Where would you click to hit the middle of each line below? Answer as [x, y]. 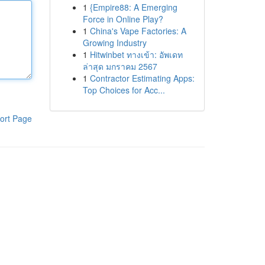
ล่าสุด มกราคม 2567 [120, 66]
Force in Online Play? [123, 19]
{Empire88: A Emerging [133, 7]
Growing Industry [114, 43]
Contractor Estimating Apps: [142, 78]
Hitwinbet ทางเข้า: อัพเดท [136, 54]
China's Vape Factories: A [138, 31]
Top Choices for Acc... [124, 90]
